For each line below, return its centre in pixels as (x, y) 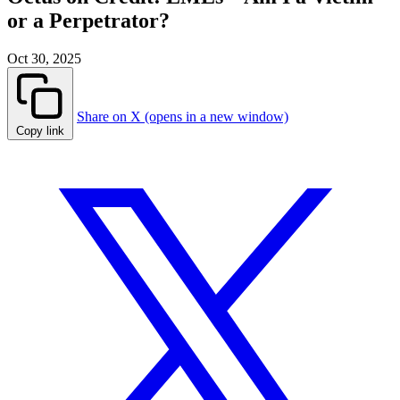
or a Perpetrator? (88, 21)
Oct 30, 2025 (44, 59)
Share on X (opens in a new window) (183, 117)
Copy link (40, 131)
